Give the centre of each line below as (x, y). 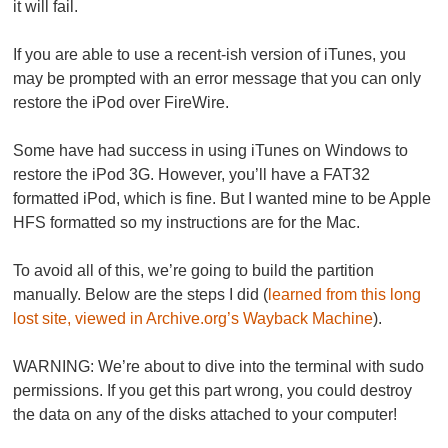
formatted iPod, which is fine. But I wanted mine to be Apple (222, 199)
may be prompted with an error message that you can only (217, 79)
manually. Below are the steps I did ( (141, 295)
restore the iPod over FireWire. (121, 103)
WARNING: (54, 367)
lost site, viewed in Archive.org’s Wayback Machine (193, 319)
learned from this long (345, 295)
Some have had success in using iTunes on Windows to (211, 151)
